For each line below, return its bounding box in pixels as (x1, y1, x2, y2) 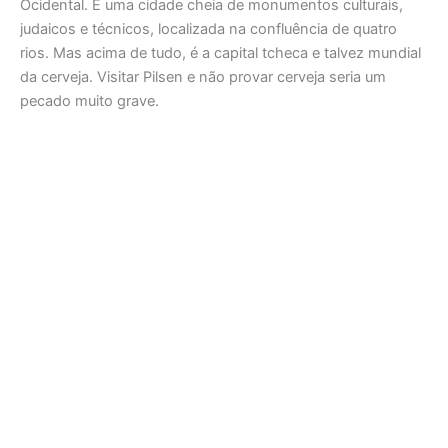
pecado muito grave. (20, 92, 159, 110)
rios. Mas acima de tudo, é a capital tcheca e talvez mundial (20, 44, 421, 62)
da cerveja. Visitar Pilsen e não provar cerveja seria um (20, 68, 386, 86)
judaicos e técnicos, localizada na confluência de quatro (20, 20, 397, 38)
